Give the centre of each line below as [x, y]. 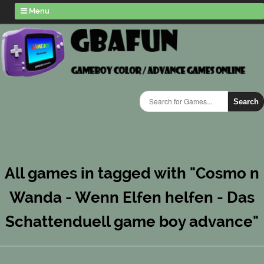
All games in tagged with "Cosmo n [132, 173]
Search [246, 102]
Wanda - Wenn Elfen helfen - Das [132, 197]
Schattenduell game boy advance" [132, 222]
